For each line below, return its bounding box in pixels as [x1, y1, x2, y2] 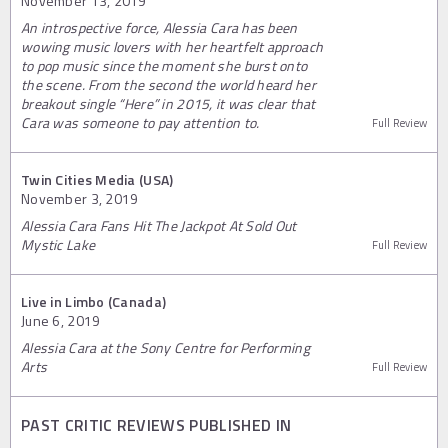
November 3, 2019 [21, 188, 139, 210]
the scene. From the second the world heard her [21, 74, 316, 96]
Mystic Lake [21, 234, 96, 256]
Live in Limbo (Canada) [21, 291, 167, 313]
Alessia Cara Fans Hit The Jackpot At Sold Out [21, 215, 297, 237]
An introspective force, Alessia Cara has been [21, 17, 298, 39]
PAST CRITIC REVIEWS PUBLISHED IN [21, 413, 292, 438]
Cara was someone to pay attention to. [21, 112, 260, 134]
